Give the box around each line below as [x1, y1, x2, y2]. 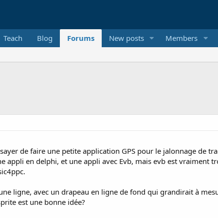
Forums [67, 33, 94, 43]
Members [165, 33, 198, 43]
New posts [109, 33, 144, 43]
